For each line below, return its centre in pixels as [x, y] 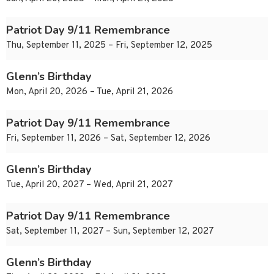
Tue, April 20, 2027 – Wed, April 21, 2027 [90, 185]
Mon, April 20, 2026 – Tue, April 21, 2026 [90, 92]
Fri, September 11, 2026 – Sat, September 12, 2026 [108, 139]
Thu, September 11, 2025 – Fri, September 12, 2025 [109, 46]
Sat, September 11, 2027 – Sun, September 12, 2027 [110, 232]
